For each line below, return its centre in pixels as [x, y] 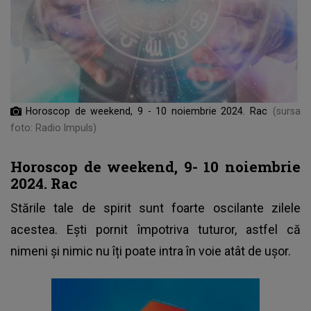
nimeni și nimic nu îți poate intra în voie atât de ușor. [151, 251]
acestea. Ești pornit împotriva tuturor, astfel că [155, 230]
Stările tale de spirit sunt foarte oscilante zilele [155, 208]
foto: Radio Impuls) [53, 128]
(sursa [287, 111]
